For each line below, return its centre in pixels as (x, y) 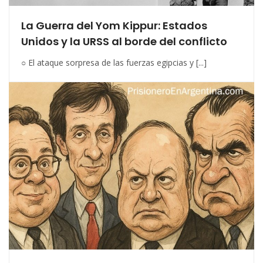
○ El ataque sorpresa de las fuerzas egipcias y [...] (114, 63)
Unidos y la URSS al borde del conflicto (124, 42)
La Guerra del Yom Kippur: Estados (114, 26)
